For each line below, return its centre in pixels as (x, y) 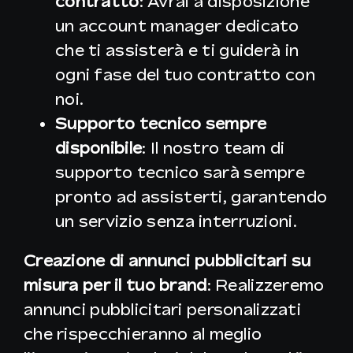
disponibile (99, 148)
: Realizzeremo (266, 285)
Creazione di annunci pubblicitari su (167, 261)
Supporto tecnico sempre (161, 124)
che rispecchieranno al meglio (143, 334)
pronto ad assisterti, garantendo (191, 197)
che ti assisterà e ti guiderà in (177, 50)
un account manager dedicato (177, 26)
